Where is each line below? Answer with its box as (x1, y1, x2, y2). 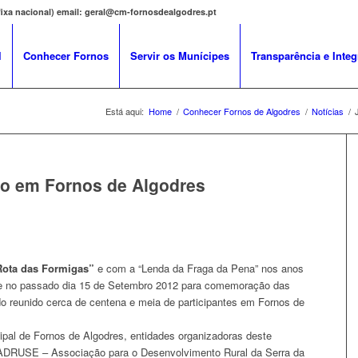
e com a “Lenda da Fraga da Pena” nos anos (94, 261, 304, 276)
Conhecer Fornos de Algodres (183, 105, 300, 117)
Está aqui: (105, 105, 144, 117)
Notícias (312, 105, 344, 117)
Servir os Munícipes (130, 48, 229, 63)
